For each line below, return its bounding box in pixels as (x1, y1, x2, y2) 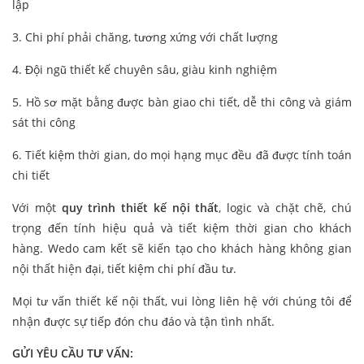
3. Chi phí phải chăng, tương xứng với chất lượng (12, 29, 278, 45)
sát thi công (12, 115, 76, 131)
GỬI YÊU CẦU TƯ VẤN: (12, 345, 133, 362)
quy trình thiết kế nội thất (61, 200, 219, 216)
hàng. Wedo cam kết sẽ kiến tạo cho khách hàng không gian (12, 240, 352, 257)
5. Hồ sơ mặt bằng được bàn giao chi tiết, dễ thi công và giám (12, 94, 352, 110)
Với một (12, 200, 62, 216)
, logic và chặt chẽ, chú (219, 200, 352, 216)
